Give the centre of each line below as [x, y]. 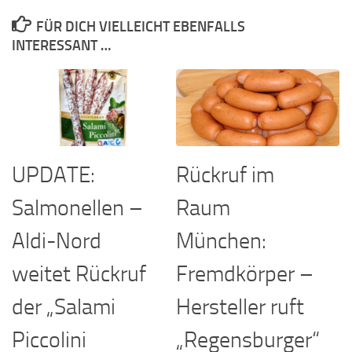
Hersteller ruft [240, 306]
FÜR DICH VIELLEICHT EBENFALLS [140, 26]
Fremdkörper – [245, 273]
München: [221, 240]
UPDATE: [53, 174]
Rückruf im [225, 174]
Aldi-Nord [57, 240]
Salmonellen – [77, 207]
